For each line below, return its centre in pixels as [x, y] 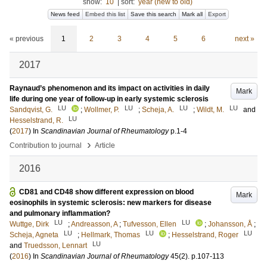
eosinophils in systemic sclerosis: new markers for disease [111, 203]
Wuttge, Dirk [29, 224]
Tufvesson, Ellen [150, 224]
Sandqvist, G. [31, 110]
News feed [65, 14]
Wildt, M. [210, 110]
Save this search [153, 14]
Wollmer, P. [102, 110]
